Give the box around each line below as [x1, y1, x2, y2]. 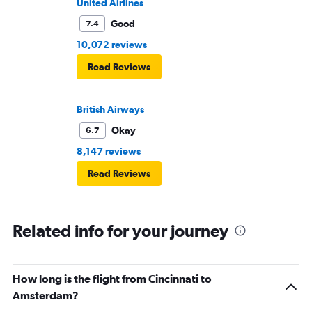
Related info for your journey [13, 221, 228, 241]
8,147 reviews [77, 146, 141, 157]
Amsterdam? [13, 289, 79, 302]
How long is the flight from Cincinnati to [13, 272, 212, 286]
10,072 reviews [77, 39, 147, 51]
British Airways [77, 104, 144, 116]
